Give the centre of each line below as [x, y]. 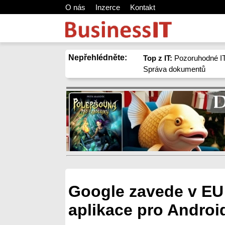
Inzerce [108, 7]
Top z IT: [158, 58]
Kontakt [143, 7]
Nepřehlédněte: [98, 58]
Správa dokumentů [175, 69]
